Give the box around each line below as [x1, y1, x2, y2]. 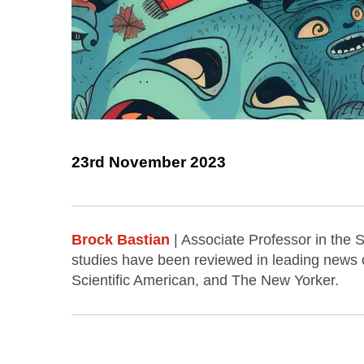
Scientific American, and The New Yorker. [71, 271, 339, 288]
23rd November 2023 [71, 154, 226, 171]
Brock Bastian [71, 231, 170, 248]
